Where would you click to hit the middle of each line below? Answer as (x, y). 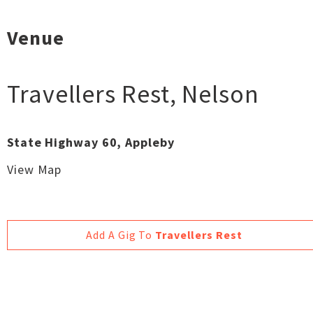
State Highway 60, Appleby (91, 142)
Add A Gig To (121, 235)
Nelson (220, 94)
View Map (35, 169)
